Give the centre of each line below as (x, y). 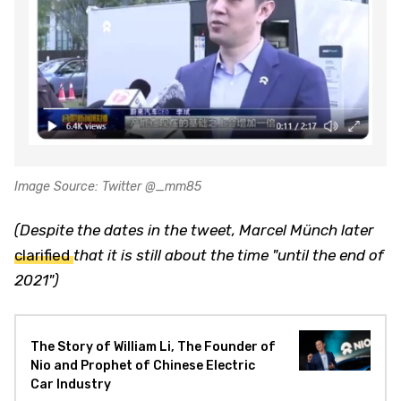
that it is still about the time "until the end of (228, 255)
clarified (44, 255)
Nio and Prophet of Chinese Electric (143, 365)
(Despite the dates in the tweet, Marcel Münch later (194, 230)
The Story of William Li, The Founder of (153, 346)
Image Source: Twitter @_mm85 (108, 186)
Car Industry (71, 384)
